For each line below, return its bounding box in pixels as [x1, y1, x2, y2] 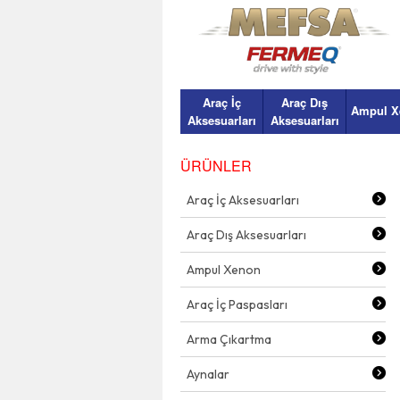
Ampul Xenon [187, 262, 261, 278]
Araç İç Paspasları [187, 296, 287, 312]
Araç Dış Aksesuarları [187, 227, 306, 243]
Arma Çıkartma [187, 331, 271, 347]
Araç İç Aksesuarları [187, 192, 299, 208]
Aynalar [187, 366, 229, 382]
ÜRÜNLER [180, 155, 252, 176]
